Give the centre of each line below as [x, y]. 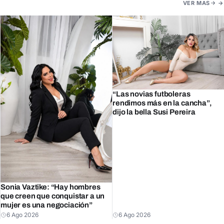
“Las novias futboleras [151, 94]
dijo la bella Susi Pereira [154, 112]
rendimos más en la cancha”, [162, 103]
